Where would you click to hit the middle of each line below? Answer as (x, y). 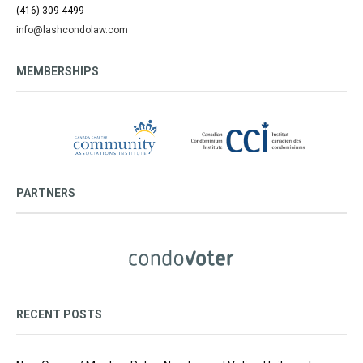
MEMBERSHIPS (58, 71)
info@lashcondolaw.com (72, 30)
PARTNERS (46, 192)
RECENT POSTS (59, 314)
